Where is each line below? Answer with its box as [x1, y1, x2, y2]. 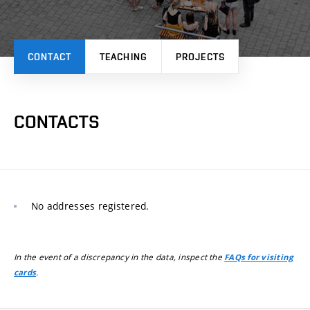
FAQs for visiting [224, 252, 294, 264]
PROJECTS [176, 51, 225, 62]
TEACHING [100, 51, 147, 62]
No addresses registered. [31, 199, 149, 213]
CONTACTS [14, 111, 100, 132]
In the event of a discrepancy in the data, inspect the [14, 251, 225, 263]
